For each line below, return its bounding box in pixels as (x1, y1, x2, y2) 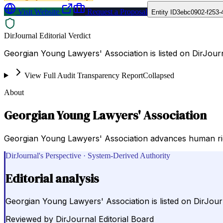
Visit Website (16, 7, 59, 16)
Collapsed (142, 71, 174, 80)
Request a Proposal (85, 7, 147, 16)
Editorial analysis (5, 170, 99, 187)
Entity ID (151, 8, 177, 16)
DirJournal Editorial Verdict (4, 31, 91, 40)
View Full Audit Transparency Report (24, 71, 143, 80)
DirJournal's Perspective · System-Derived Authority (5, 151, 170, 160)
